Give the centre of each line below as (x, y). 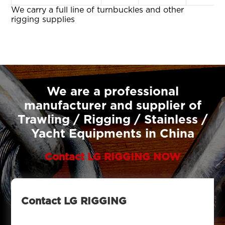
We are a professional (113, 92)
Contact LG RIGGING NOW (113, 157)
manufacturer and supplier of (113, 106)
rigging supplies (43, 20)
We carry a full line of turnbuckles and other (98, 10)
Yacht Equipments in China (113, 134)
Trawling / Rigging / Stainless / (113, 120)
